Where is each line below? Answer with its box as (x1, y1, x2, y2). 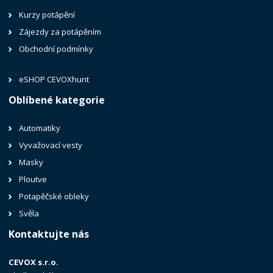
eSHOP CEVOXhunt (19, 73, 90, 85)
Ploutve (19, 173, 48, 185)
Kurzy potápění (19, 9, 76, 20)
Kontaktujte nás (9, 227, 90, 241)
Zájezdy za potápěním (19, 26, 102, 37)
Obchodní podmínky (19, 43, 94, 54)
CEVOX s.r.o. (9, 257, 59, 268)
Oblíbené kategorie (9, 93, 105, 107)
